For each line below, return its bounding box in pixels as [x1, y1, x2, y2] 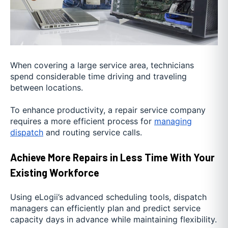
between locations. [10, 82, 83, 93]
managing [154, 116, 192, 127]
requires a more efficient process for [10, 116, 152, 127]
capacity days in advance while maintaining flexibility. [10, 214, 217, 224]
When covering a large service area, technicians [10, 60, 194, 70]
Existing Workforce [10, 166, 99, 179]
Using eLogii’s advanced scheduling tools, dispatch [10, 191, 207, 202]
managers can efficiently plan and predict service [10, 203, 201, 213]
